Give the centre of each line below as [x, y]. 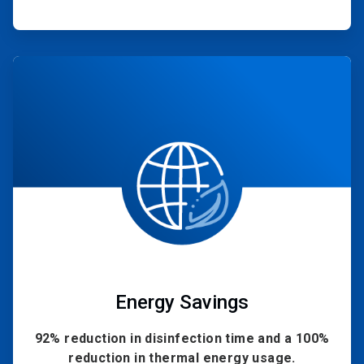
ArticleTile [206, 62]
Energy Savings [182, 303]
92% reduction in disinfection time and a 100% [182, 339]
